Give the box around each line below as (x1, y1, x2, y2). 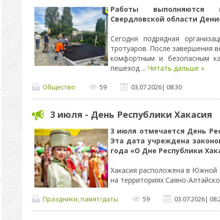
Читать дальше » (147, 63, 204, 73)
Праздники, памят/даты (42, 194, 118, 203)
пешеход (110, 63, 141, 73)
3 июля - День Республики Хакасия (50, 109, 212, 120)
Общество (42, 82, 75, 91)
